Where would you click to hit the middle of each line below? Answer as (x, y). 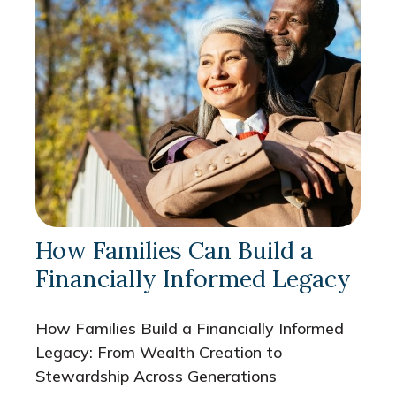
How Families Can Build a (174, 250)
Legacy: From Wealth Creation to (159, 352)
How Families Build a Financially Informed (190, 328)
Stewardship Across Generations (156, 376)
